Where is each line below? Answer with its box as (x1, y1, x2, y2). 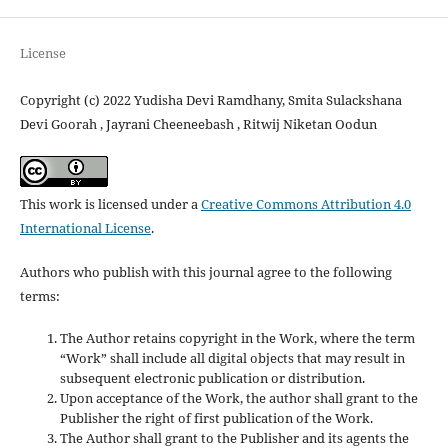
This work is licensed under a (19, 195, 201, 213)
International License (19, 219, 151, 237)
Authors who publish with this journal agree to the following (19, 263, 392, 282)
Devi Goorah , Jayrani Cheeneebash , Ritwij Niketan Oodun (19, 114, 377, 133)
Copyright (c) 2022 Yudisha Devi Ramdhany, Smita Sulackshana (19, 90, 402, 109)
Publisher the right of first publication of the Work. (59, 409, 373, 428)
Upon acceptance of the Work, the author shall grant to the (59, 389, 418, 408)
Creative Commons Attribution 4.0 (200, 195, 411, 213)
